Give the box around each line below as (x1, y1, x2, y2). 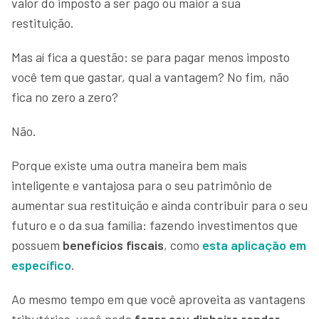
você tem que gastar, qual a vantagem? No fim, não (11, 68, 289, 85)
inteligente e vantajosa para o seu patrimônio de (11, 177, 272, 193)
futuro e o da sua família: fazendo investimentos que (11, 216, 298, 233)
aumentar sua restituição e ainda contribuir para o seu (11, 197, 308, 213)
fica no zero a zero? (11, 88, 118, 105)
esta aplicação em (202, 236, 306, 253)
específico (11, 256, 71, 273)
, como (164, 236, 202, 253)
